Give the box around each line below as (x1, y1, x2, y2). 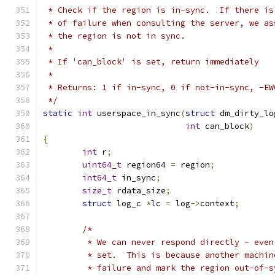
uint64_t (82, 160, 122, 170)
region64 (122, 160, 171, 170)
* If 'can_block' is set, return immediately (43, 56, 259, 67)
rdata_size (112, 185, 166, 196)
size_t (82, 185, 112, 196)
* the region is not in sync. (43, 31, 185, 41)
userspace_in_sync (92, 108, 180, 118)
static (43, 108, 72, 118)
